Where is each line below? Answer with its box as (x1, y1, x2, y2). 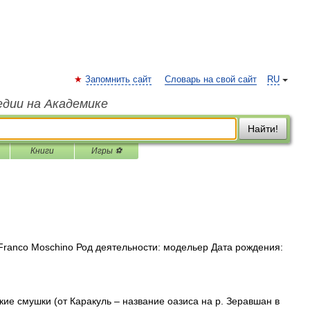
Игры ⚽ (91, 146, 122, 156)
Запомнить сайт (85, 75, 152, 84)
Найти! (248, 123, 278, 134)
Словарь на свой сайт (165, 75, 257, 84)
